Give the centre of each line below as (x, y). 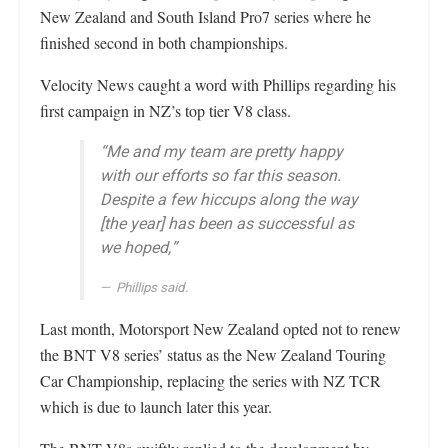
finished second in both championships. (164, 42)
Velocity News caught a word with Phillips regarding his (218, 84)
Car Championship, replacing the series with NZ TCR (210, 380)
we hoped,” (138, 248)
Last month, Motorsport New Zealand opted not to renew (220, 328)
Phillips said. (152, 288)
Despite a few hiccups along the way (229, 200)
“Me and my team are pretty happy (221, 152)
